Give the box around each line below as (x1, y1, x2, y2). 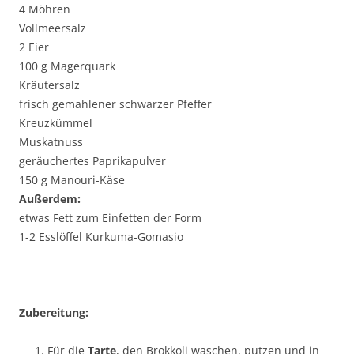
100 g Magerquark (19, 58, 115, 73)
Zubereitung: (19, 305, 88, 320)
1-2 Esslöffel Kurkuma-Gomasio (19, 229, 183, 244)
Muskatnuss (19, 134, 83, 149)
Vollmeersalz (19, 21, 86, 36)
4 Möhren (19, 2, 70, 17)
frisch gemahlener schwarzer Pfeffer (19, 96, 212, 111)
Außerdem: (19, 191, 81, 206)
